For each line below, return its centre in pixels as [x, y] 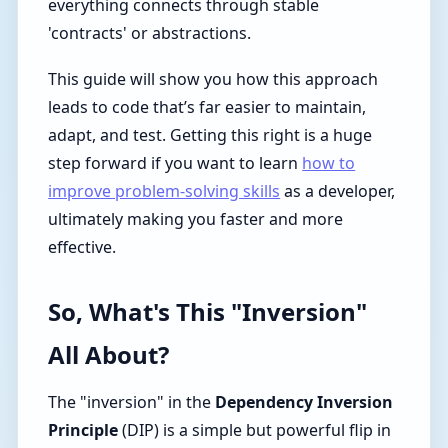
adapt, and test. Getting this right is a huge [210, 134]
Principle [83, 430]
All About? [109, 354]
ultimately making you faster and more [196, 218]
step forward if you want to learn [175, 162]
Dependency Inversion [304, 402]
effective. [82, 246]
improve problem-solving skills [164, 190]
